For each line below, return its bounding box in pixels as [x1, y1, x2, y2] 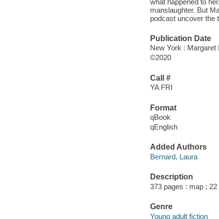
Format [150, 103, 176, 112]
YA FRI [150, 83, 173, 92]
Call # [150, 73, 171, 82]
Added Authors [150, 143, 207, 152]
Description [150, 173, 193, 181]
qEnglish [150, 123, 177, 131]
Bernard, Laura [150, 152, 197, 161]
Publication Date [150, 34, 211, 43]
